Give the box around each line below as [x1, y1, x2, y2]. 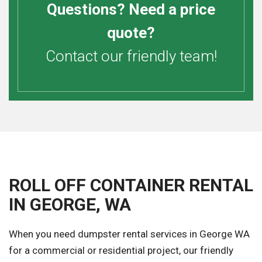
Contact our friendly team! [45, 47, 217, 65]
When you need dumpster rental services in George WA [9, 228, 250, 240]
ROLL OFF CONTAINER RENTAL [9, 175, 253, 196]
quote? [107, 24, 155, 42]
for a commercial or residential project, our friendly [9, 244, 233, 257]
